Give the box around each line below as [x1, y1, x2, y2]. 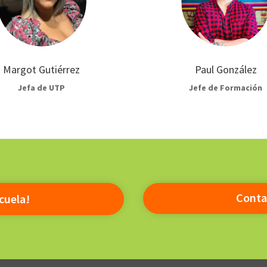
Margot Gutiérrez [3, 63, 80, 77]
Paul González [194, 63, 257, 77]
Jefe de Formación [189, 82, 262, 94]
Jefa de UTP [18, 82, 65, 94]
